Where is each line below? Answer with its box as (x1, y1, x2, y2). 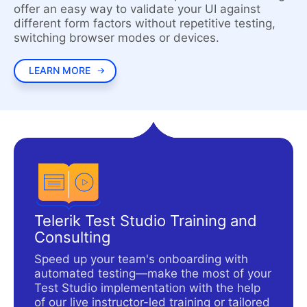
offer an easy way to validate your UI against (14, 1, 260, 16)
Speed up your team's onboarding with (34, 251, 248, 266)
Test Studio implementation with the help (34, 280, 260, 295)
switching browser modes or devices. (14, 30, 219, 45)
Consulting (34, 228, 110, 246)
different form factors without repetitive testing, (14, 16, 275, 30)
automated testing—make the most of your (34, 266, 271, 280)
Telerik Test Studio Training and (34, 211, 257, 230)
